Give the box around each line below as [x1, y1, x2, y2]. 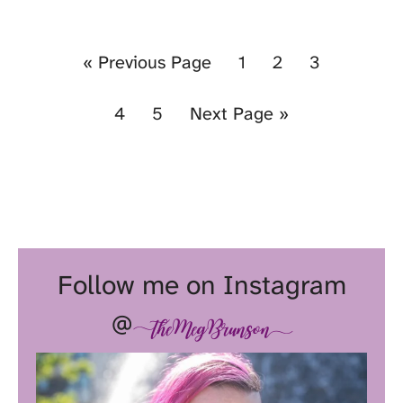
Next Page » [190, 102, 289, 126]
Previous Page [98, 50, 211, 75]
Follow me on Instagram [57, 266, 346, 302]
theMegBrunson [131, 313, 292, 342]
